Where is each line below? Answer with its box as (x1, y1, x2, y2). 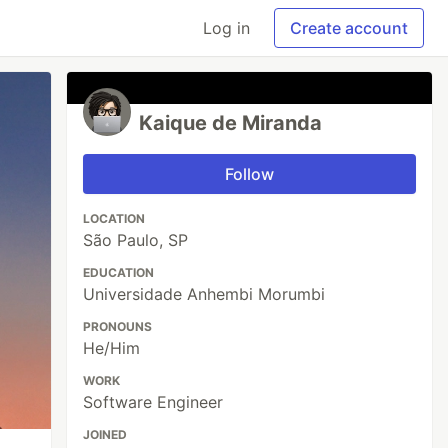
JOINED (83, 427, 128, 442)
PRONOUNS (83, 319, 153, 334)
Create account (290, 18, 408, 38)
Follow (225, 164, 275, 184)
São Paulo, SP (83, 230, 189, 250)
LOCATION (83, 211, 146, 226)
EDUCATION (83, 265, 155, 280)
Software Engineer (83, 392, 224, 412)
